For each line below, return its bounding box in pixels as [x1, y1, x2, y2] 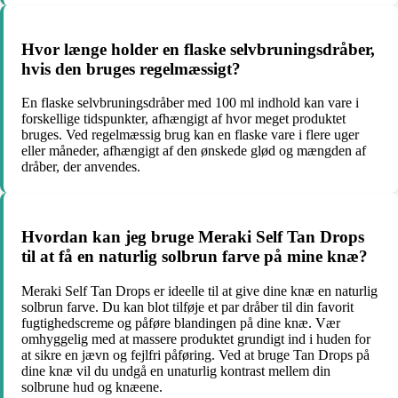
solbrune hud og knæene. [21, 378, 163, 394]
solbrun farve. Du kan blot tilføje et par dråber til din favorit [21, 298, 354, 314]
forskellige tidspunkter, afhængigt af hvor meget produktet [21, 111, 346, 127]
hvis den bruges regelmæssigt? [21, 59, 241, 78]
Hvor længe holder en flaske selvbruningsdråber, [21, 39, 375, 59]
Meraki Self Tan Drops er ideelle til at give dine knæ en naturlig [21, 283, 378, 298]
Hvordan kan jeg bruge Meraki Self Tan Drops [21, 227, 364, 246]
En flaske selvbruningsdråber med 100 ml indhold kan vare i [21, 95, 359, 111]
